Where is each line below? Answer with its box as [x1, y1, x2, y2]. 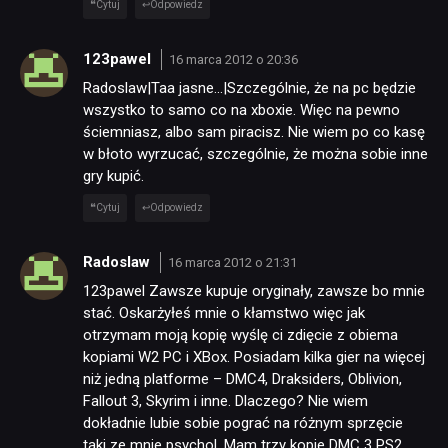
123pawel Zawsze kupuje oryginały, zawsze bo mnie [83, 282, 425, 301]
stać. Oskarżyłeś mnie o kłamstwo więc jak [83, 304, 365, 323]
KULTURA [140, 421, 229, 446]
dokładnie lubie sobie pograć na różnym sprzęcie [83, 414, 403, 433]
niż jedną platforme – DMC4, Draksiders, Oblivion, [83, 370, 402, 389]
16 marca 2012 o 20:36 [168, 51, 298, 67]
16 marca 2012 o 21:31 [167, 254, 297, 270]
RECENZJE [140, 292, 243, 317]
